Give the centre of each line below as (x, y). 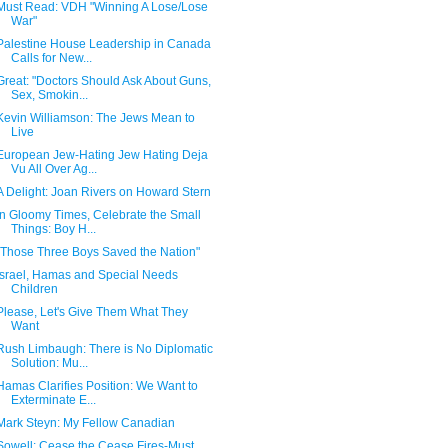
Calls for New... (51, 58)
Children (34, 289)
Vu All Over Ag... (53, 169)
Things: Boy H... (53, 229)
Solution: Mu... (49, 363)
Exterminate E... (53, 400)
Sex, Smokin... (49, 95)
